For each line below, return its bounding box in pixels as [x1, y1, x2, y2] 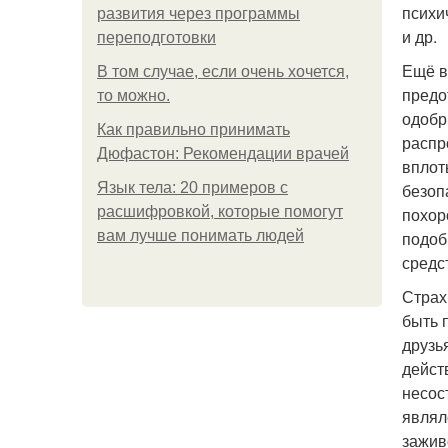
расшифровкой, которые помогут [97, 203, 343, 220]
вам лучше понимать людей [97, 227, 304, 244]
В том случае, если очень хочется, [97, 63, 349, 80]
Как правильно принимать [97, 121, 290, 138]
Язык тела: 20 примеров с [97, 179, 288, 196]
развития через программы [97, 5, 300, 22]
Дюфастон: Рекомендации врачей [97, 145, 349, 162]
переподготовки [97, 29, 216, 46]
